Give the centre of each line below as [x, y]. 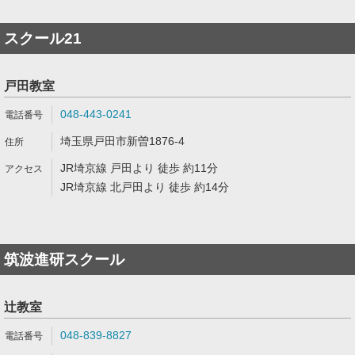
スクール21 [43, 38]
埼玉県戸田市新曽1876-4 [122, 141]
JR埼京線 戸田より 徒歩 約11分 [139, 168]
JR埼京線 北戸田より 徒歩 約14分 [145, 187]
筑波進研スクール [64, 260]
